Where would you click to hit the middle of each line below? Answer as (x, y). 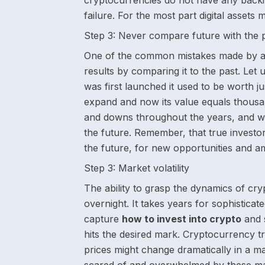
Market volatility (152, 168)
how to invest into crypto (182, 219)
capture (103, 219)
